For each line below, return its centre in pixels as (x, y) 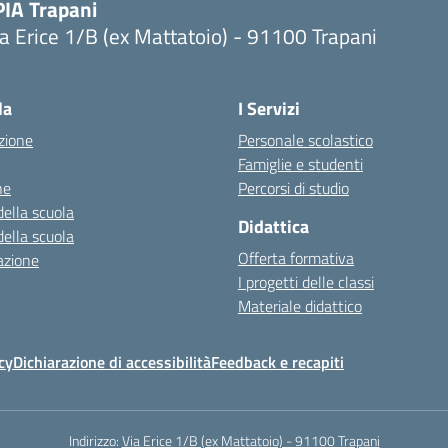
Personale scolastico (305, 140)
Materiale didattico (300, 306)
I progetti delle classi (306, 282)
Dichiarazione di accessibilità (112, 362)
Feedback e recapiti (277, 362)
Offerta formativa (296, 258)
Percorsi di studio (293, 188)
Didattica (273, 226)
